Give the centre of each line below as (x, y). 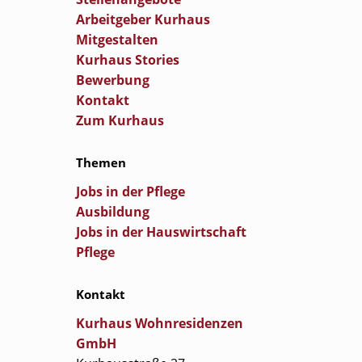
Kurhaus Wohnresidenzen (160, 323)
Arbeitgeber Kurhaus (143, 19)
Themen (101, 162)
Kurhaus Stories (128, 60)
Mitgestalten (117, 40)
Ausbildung (113, 212)
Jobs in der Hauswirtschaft (161, 232)
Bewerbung (113, 80)
